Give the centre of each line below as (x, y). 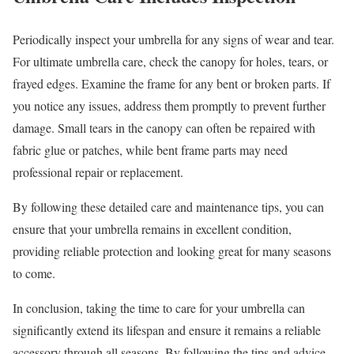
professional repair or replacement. (98, 171)
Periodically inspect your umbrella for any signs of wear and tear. (173, 39)
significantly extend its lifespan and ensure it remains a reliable (167, 330)
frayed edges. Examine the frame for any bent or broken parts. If (171, 83)
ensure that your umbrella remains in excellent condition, (152, 228)
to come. (34, 273)
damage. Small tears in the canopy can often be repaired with (164, 127)
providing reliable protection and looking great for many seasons (172, 250)
